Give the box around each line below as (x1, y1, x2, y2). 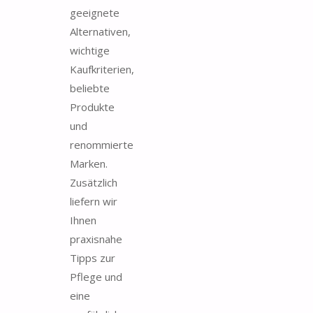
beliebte (70, 80, 110, 95)
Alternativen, (70, 24, 131, 38)
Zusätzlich (70, 175, 117, 189)
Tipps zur (70, 250, 115, 265)
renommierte (70, 137, 133, 152)
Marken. (70, 156, 108, 170)
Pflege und (70, 269, 122, 284)
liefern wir (70, 194, 117, 208)
